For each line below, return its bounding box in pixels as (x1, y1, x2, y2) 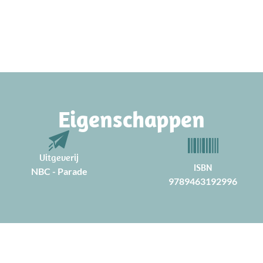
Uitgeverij (39, 151, 79, 163)
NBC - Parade (31, 165, 87, 177)
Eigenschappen (58, 104, 205, 133)
